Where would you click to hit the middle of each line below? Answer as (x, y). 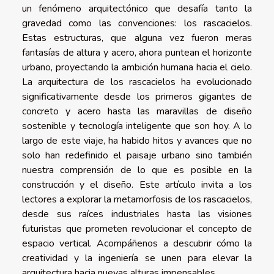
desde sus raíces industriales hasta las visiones (137, 214)
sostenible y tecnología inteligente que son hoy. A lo (137, 126)
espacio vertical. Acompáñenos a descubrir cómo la (137, 243)
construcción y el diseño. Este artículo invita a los (137, 184)
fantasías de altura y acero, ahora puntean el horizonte (137, 52)
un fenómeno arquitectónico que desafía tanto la (137, 8)
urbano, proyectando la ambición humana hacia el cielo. (137, 67)
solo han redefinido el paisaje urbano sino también (137, 155)
